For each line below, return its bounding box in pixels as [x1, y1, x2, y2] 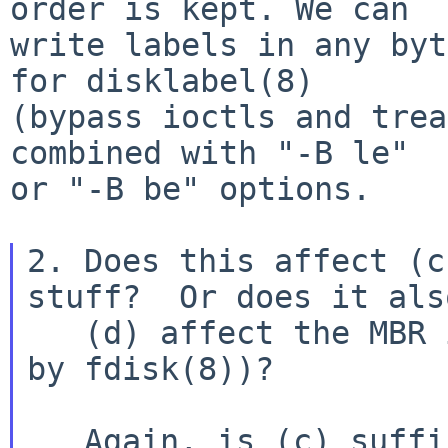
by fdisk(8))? [26, 350, 274, 387]
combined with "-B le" [10, 134, 409, 171]
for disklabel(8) [10, 62, 314, 99]
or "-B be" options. [10, 170, 371, 207]
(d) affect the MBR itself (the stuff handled [26, 314, 84, 351]
